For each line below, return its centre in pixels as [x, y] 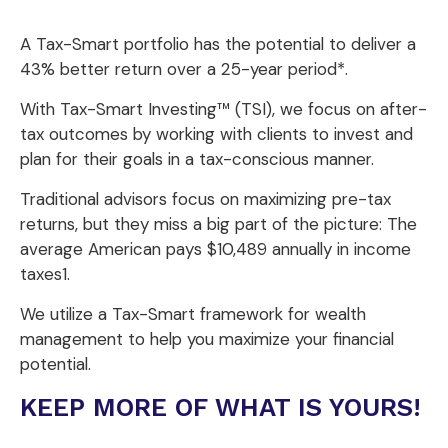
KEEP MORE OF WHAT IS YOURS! [220, 406]
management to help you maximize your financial [207, 338]
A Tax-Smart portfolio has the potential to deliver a [218, 43]
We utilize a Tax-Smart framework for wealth [193, 313]
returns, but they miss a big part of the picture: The [218, 223]
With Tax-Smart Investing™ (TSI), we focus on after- [223, 108]
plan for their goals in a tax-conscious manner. [197, 158]
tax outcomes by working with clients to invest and [216, 133]
